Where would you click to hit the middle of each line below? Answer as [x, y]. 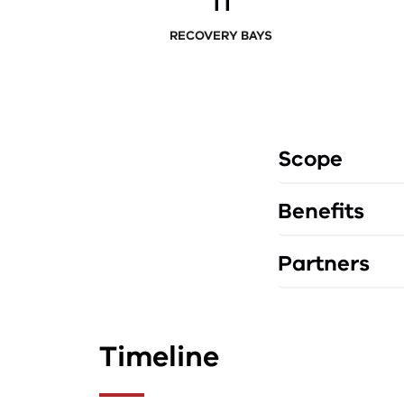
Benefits [321, 211]
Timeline [159, 357]
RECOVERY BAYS [220, 36]
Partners [324, 264]
